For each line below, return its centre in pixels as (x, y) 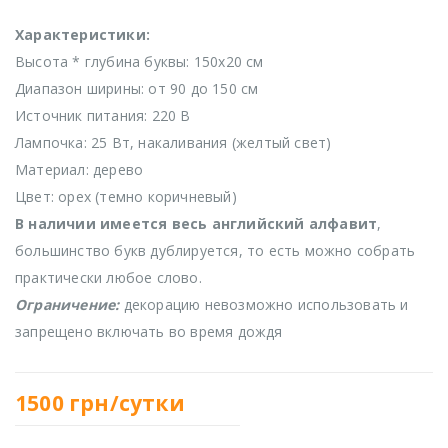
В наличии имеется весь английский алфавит (196, 224)
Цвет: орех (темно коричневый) (126, 197)
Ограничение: (67, 305)
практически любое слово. (108, 278)
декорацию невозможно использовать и (264, 305)
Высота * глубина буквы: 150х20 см (139, 62)
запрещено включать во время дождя (149, 332)
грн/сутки (127, 402)
